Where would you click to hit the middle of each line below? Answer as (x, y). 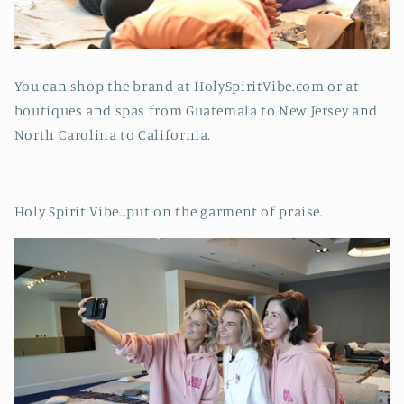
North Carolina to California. (114, 134)
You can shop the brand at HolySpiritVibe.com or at (187, 86)
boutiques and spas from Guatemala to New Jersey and (196, 110)
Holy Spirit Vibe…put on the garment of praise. (170, 212)
